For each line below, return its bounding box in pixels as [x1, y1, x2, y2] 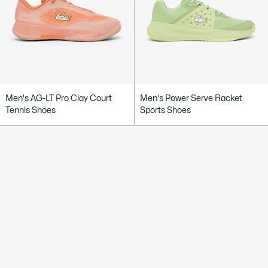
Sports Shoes [139, 106, 191, 114]
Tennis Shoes [5, 106, 56, 114]
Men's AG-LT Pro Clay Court [5, 94, 112, 102]
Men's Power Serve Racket [139, 94, 242, 102]
